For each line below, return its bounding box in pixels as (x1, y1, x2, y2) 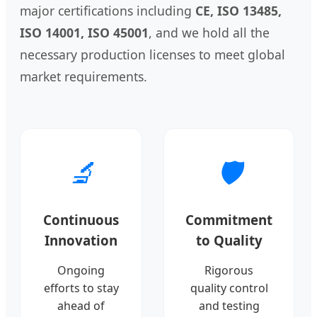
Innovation (45, 231, 117, 250)
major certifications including (20, 1, 195, 19)
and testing (198, 298, 260, 314)
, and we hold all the (149, 23, 270, 41)
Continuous (43, 211, 119, 229)
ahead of (57, 298, 105, 314)
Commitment (185, 211, 272, 229)
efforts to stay (43, 280, 119, 296)
